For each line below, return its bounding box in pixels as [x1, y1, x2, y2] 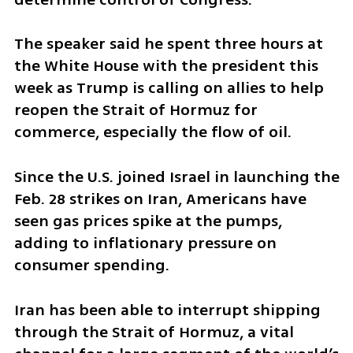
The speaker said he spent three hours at [13, 32, 323, 56]
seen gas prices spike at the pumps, [13, 210, 282, 233]
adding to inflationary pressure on [13, 232, 277, 255]
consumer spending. [13, 254, 169, 277]
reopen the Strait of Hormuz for [13, 98, 258, 122]
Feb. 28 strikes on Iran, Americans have [13, 188, 307, 211]
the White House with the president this [13, 54, 318, 78]
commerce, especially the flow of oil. [13, 121, 292, 144]
